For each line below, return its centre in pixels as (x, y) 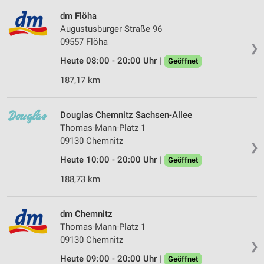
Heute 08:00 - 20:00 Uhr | (112, 61)
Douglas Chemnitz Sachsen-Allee (126, 115)
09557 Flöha (84, 42)
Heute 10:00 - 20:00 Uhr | (112, 160)
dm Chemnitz (86, 214)
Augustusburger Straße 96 (111, 29)
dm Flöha (78, 16)
